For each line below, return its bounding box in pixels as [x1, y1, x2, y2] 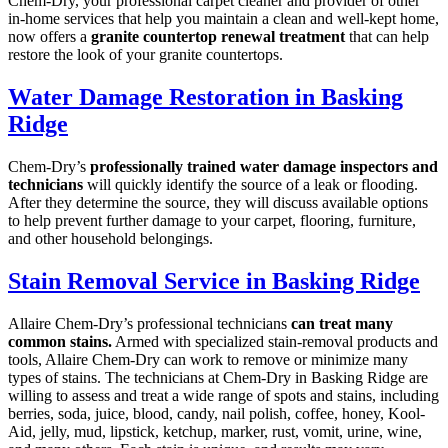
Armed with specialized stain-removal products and [112, 332, 438, 350]
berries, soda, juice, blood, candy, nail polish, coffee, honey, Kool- [8, 404, 425, 422]
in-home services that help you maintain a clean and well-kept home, [8, 10, 439, 28]
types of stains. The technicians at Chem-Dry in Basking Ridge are [8, 368, 428, 386]
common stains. [8, 332, 112, 350]
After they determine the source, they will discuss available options [8, 194, 428, 212]
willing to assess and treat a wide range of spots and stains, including [8, 386, 439, 404]
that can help [345, 28, 429, 46]
